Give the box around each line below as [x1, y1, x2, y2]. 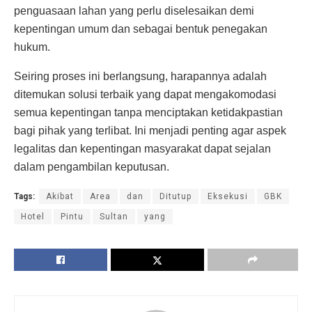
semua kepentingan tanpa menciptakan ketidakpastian [14, 106, 283, 118]
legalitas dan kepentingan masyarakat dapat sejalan [14, 142, 271, 155]
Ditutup [159, 191, 192, 201]
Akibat [46, 191, 74, 201]
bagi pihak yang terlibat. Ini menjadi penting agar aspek [14, 124, 286, 136]
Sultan [100, 211, 128, 221]
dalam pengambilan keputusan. [14, 160, 169, 173]
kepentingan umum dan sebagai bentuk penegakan [14, 22, 267, 35]
